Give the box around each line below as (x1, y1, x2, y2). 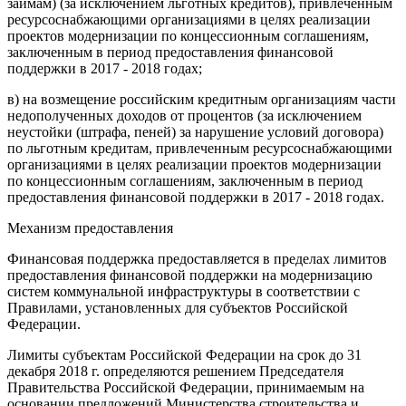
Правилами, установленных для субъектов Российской (7, 300, 348, 315)
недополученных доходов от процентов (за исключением (7, 108, 362, 123)
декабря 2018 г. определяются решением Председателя (7, 363, 343, 379)
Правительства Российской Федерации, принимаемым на (7, 380, 364, 395)
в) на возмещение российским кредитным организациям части (7, 92, 396, 107)
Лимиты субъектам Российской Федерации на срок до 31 (7, 347, 362, 362)
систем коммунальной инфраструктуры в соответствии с (7, 284, 360, 299)
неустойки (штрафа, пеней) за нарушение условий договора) (7, 124, 383, 140)
